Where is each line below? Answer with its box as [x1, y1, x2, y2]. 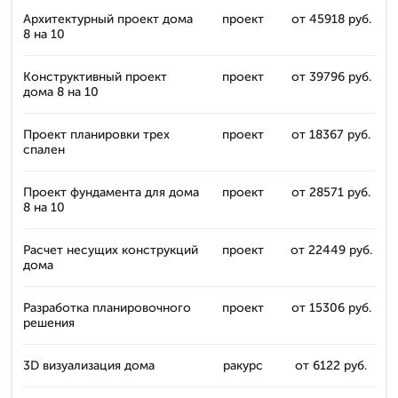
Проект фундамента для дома [23, 185, 199, 200]
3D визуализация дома [23, 358, 155, 373]
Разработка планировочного [23, 300, 191, 315]
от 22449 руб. [290, 243, 372, 258]
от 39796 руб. [291, 69, 371, 84]
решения [23, 315, 75, 330]
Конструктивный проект [23, 69, 167, 84]
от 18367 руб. [291, 127, 370, 142]
